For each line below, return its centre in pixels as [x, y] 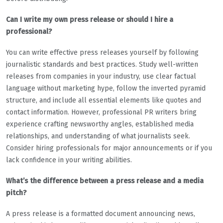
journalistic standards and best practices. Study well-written [102, 64]
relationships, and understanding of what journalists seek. [98, 136]
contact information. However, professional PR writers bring [101, 112]
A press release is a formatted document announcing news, [101, 214]
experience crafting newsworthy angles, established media [100, 124]
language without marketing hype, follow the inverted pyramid [106, 88]
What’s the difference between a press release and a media [105, 181]
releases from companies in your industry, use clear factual [101, 76]
